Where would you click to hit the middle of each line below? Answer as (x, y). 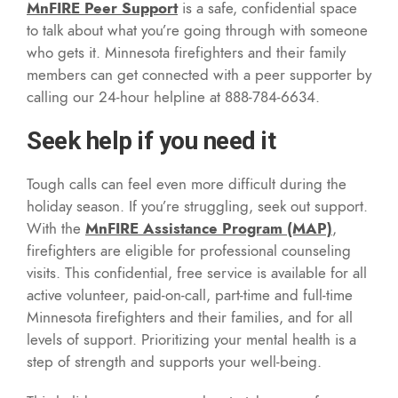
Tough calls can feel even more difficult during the (187, 183)
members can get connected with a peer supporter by (199, 74)
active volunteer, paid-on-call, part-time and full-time (190, 295)
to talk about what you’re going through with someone (197, 30)
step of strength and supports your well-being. (174, 361)
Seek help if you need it (151, 140)
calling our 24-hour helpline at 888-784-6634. (173, 96)
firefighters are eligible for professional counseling (189, 250)
